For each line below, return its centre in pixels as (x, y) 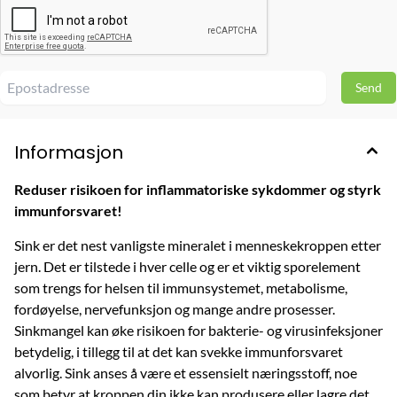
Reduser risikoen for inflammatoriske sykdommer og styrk (198, 189)
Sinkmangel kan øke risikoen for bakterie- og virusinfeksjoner (198, 330)
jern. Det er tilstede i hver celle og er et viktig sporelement (187, 266)
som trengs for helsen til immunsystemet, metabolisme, (181, 287)
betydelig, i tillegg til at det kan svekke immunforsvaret (179, 351)
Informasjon (69, 152)
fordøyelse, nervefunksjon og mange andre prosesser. (175, 308)
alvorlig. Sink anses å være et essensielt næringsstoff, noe (186, 372)
